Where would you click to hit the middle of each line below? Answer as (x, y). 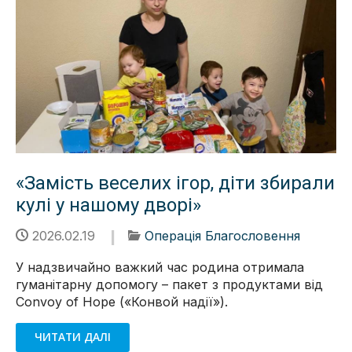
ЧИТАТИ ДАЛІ (73, 337)
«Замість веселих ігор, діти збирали (175, 183)
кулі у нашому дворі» (108, 205)
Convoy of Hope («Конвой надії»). (122, 301)
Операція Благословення (222, 235)
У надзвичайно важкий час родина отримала (160, 267)
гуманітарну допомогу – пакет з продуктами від (169, 284)
